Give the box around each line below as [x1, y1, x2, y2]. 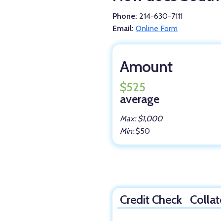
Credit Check [119, 192, 182, 207]
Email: [112, 23, 134, 33]
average [120, 91, 160, 106]
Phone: [112, 11, 137, 21]
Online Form [136, 23, 178, 33]
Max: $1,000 [120, 113, 163, 123]
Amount [120, 56, 173, 76]
